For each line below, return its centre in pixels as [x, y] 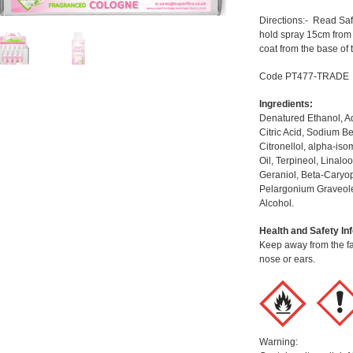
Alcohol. [276, 204]
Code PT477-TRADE [304, 77]
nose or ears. [287, 260]
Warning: [278, 342]
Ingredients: [286, 104]
